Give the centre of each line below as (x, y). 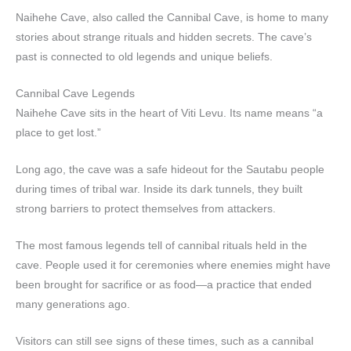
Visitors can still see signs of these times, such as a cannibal (165, 341)
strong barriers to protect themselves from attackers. (146, 208)
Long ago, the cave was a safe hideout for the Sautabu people (170, 169)
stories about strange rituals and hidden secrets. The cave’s (164, 38)
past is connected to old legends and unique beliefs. (144, 57)
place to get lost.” (58, 132)
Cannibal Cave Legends (75, 93)
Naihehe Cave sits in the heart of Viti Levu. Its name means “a (169, 113)
